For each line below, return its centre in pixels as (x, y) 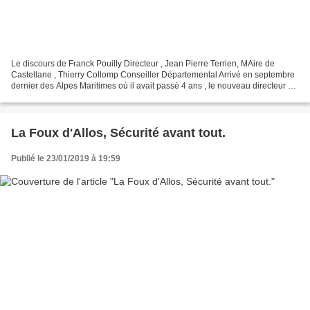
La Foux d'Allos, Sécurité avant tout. (118, 133)
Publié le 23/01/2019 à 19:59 (66, 158)
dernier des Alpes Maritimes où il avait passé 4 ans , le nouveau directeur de (154, 85)
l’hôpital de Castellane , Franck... (72, 97)
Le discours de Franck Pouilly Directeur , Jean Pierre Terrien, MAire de (143, 63)
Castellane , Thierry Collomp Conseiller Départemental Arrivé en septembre (153, 74)
